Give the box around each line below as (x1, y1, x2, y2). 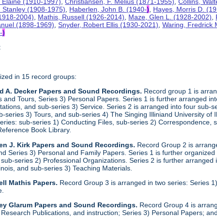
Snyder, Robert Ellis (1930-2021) (58, 20, 159, 29)
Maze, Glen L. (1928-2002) (128, 13, 212, 21)
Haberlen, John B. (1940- (69, 5, 147, 13)
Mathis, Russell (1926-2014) (38, 13, 125, 21)
